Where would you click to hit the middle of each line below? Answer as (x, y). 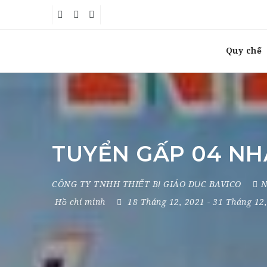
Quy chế (243, 51)
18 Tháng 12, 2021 (167, 202)
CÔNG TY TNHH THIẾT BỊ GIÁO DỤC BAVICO (147, 184)
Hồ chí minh (80, 202)
